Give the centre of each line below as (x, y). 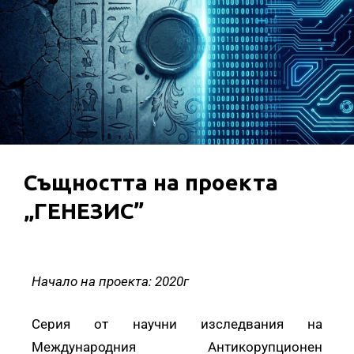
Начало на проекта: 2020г (110, 282)
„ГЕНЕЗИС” (84, 211)
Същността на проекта (151, 183)
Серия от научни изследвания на (177, 324)
